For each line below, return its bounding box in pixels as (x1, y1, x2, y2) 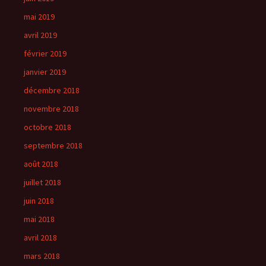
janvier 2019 (24, 66, 66, 77)
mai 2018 (24, 214, 55, 224)
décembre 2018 (24, 85, 80, 96)
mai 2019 (24, 11, 55, 22)
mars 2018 (24, 251, 60, 261)
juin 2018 (24, 195, 54, 206)
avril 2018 (24, 232, 57, 243)
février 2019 (24, 48, 66, 59)
